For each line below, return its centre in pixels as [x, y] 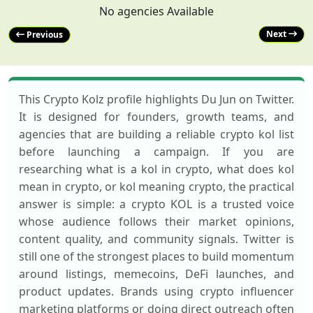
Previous [44, 35]
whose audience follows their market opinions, [156, 221]
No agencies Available [156, 11]
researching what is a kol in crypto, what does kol [156, 169]
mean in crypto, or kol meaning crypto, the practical [156, 187]
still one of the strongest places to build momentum [156, 256]
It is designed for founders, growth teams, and [156, 117]
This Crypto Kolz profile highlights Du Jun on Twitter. [156, 99]
